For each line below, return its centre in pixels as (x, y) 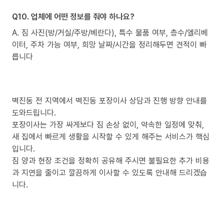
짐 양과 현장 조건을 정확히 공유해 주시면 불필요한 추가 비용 (111, 160)
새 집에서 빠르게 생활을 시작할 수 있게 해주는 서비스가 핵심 (111, 136)
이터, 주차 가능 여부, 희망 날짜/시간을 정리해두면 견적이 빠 (109, 44)
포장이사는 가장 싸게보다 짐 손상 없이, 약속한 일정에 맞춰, (108, 124)
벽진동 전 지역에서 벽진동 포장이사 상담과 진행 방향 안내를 (109, 100)
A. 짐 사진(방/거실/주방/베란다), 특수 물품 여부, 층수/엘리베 (110, 32)
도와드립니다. (34, 112)
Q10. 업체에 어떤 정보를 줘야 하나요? (73, 16)
